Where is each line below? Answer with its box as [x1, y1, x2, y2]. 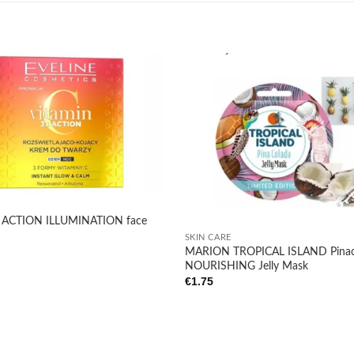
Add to [127, 119, 156, 129]
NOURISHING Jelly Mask [184, 259, 308, 272]
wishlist [126, 130, 158, 140]
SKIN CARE [184, 233, 232, 243]
